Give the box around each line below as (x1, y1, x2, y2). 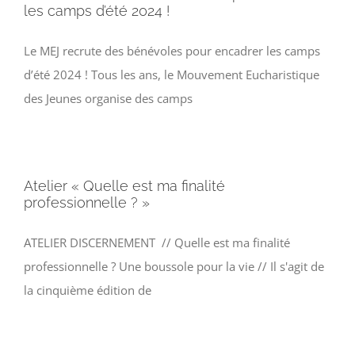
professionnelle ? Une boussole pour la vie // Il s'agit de (24, 258, 324, 275)
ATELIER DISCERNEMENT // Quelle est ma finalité (24, 235, 290, 251)
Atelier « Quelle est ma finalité (24, 177, 225, 195)
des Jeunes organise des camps (24, 90, 193, 107)
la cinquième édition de (24, 282, 151, 299)
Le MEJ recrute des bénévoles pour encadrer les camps (24, 43, 320, 59)
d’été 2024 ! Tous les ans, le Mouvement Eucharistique (24, 67, 319, 83)
